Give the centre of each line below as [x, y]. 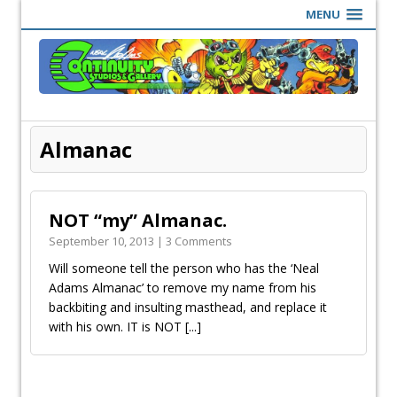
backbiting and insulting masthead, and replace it [188, 307]
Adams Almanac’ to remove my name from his [183, 287]
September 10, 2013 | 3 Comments [140, 241]
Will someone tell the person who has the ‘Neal [184, 268]
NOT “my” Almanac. [138, 220]
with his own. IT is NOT [117, 326]
